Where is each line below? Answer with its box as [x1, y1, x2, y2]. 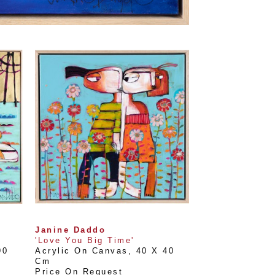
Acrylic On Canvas [35, 246, 128, 255]
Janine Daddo [35, 225, 106, 234]
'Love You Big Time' [35, 236, 134, 245]
